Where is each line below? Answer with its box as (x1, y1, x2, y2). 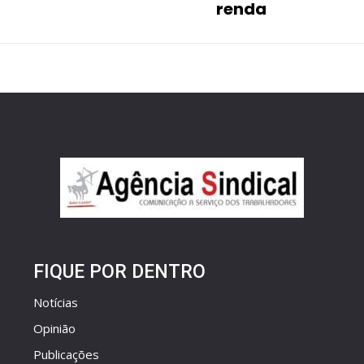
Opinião (33, 320, 76, 337)
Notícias (33, 294, 79, 311)
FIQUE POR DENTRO (33, 261, 206, 284)
